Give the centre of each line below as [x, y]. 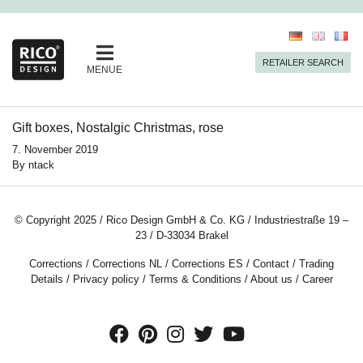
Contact [271, 264]
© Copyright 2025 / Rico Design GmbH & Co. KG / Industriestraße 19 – [181, 220]
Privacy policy [106, 280]
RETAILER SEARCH [303, 62]
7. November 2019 [55, 150]
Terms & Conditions [195, 280]
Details [47, 280]
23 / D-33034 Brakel [181, 236]
